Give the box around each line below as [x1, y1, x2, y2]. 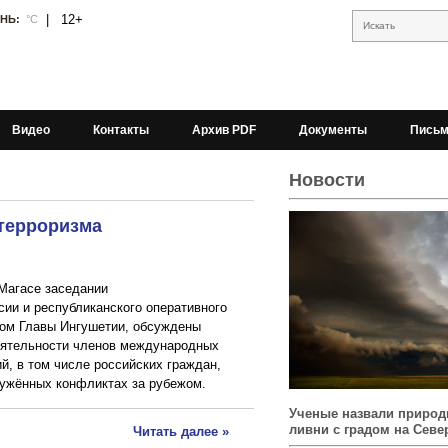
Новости [289, 170, 365, 191]
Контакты [93, 123, 149, 138]
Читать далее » [133, 424, 229, 440]
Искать [363, 20, 395, 31]
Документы [299, 123, 367, 138]
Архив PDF [192, 123, 256, 138]
